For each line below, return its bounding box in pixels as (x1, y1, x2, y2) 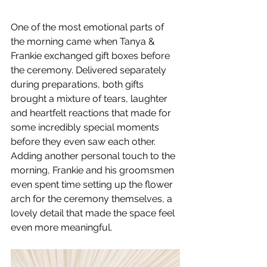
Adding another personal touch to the (11, 150, 178, 162)
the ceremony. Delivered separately (11, 64, 169, 76)
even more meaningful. (11, 221, 112, 233)
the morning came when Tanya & (11, 35, 157, 47)
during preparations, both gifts (11, 78, 146, 90)
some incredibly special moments (11, 121, 162, 133)
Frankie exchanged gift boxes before (11, 49, 172, 61)
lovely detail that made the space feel (11, 207, 177, 219)
